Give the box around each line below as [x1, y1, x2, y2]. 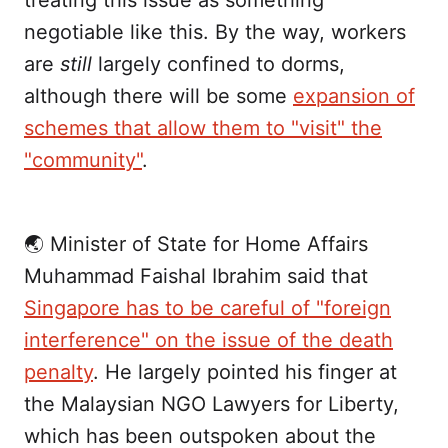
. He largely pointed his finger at [93, 360, 397, 385]
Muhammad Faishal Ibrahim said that [24, 264, 368, 289]
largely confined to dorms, [92, 52, 345, 77]
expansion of [293, 84, 415, 109]
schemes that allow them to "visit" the [24, 116, 382, 141]
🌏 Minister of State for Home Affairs [24, 232, 368, 257]
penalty [24, 360, 93, 385]
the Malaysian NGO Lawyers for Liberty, [24, 392, 399, 417]
